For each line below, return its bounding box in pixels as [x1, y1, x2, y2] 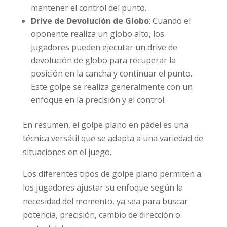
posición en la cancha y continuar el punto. [30, 67, 192, 79]
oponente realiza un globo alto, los [30, 28, 164, 40]
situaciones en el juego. [22, 146, 111, 158]
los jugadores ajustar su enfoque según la [22, 181, 183, 193]
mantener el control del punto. [30, 2, 146, 13]
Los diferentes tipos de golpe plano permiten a [22, 168, 201, 179]
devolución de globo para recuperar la [30, 54, 176, 66]
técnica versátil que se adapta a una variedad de [22, 132, 203, 144]
